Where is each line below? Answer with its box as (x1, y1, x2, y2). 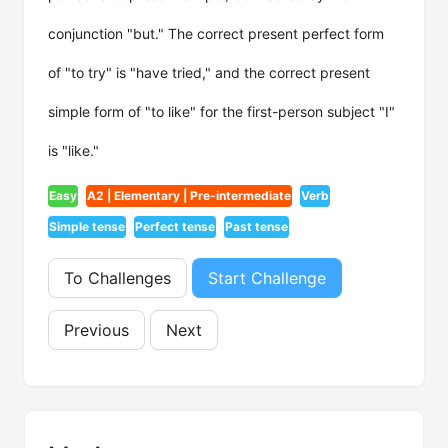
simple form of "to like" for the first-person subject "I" (48, 103, 395, 120)
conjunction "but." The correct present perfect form (48, 25, 384, 42)
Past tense (225, 219, 288, 234)
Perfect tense (135, 219, 215, 234)
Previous (64, 320, 129, 340)
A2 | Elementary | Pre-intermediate (87, 188, 291, 203)
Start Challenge (208, 268, 326, 288)
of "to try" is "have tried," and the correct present (48, 64, 370, 81)
